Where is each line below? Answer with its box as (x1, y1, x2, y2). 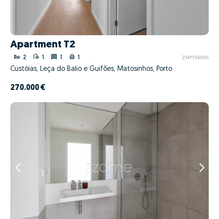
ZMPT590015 (181, 56, 209, 61)
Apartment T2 (10, 39, 75, 50)
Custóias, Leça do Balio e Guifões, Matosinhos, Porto (10, 66, 172, 73)
